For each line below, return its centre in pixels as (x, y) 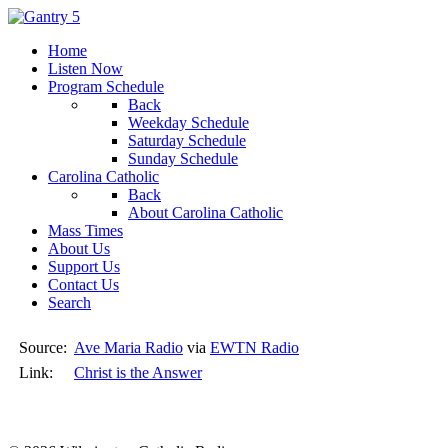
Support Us (84, 266)
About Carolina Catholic (205, 212)
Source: (43, 347)
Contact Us (83, 284)
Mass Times (85, 230)
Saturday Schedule (187, 140)
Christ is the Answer (138, 372)
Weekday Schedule (188, 122)
